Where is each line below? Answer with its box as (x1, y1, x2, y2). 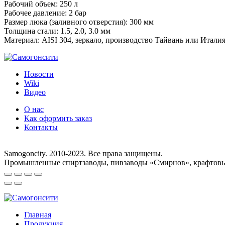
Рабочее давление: (4, 8, 67, 17)
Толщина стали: (4, 26, 58, 35)
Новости (24, 69, 54, 78)
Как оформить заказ (24, 114, 92, 123)
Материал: (4, 35, 40, 44)
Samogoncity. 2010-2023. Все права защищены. (4, 149, 163, 158)
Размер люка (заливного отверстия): (4, 17, 128, 26)
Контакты (24, 123, 58, 132)
